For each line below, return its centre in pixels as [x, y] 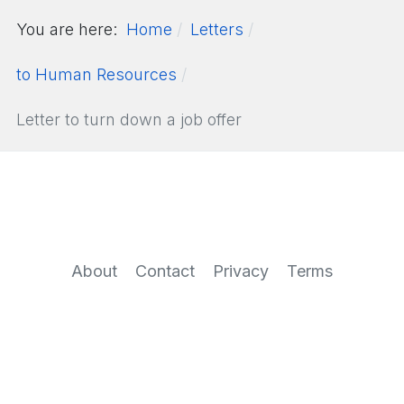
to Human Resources [96, 74]
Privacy [241, 271]
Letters [217, 29]
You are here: [71, 29]
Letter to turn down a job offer [129, 119]
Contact [165, 271]
